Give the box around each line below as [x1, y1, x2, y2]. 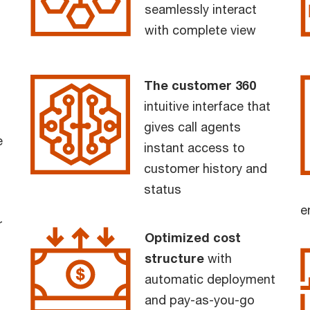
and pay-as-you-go [145, 291, 255, 307]
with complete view [145, 21, 256, 37]
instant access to [144, 139, 245, 155]
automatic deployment [145, 271, 275, 286]
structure [145, 250, 204, 266]
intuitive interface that [144, 98, 271, 113]
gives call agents [144, 118, 241, 134]
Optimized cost [145, 229, 241, 245]
